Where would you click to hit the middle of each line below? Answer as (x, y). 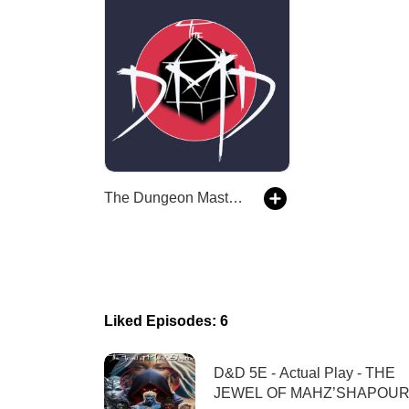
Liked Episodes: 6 (166, 321)
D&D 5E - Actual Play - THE (304, 373)
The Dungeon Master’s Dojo (236, 198)
